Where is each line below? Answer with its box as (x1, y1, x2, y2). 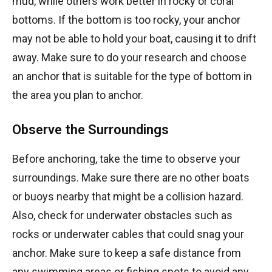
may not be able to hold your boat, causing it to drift (12, 32, 256, 45)
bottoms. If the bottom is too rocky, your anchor (12, 13, 240, 26)
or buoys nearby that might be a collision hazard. (12, 189, 243, 203)
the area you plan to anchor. (12, 88, 143, 101)
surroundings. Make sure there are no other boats (12, 171, 250, 184)
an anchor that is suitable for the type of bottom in (12, 69, 252, 83)
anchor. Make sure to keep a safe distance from (12, 246, 241, 259)
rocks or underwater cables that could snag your (12, 227, 244, 240)
